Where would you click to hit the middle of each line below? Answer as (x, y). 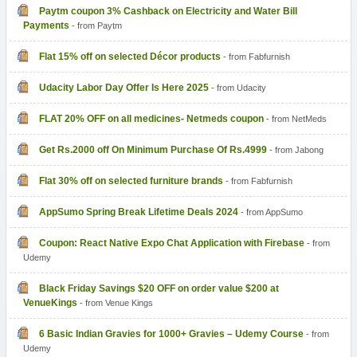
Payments (46, 26)
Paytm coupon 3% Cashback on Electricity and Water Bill (168, 12)
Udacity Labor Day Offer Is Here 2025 (124, 88)
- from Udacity (237, 88)
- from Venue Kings (115, 303)
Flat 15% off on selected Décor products (129, 57)
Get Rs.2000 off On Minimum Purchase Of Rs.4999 (153, 150)
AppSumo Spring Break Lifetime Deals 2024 (138, 212)
